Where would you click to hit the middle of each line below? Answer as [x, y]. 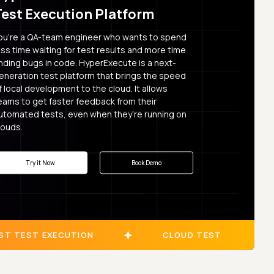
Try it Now [40, 162]
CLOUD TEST [192, 235]
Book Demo [146, 162]
